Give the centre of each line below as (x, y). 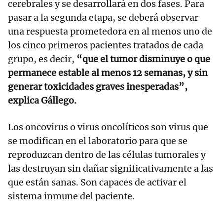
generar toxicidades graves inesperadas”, (98, 87)
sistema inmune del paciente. (71, 196)
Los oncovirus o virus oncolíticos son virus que (108, 127)
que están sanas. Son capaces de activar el (97, 183)
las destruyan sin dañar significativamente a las (110, 169)
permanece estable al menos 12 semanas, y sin (108, 73)
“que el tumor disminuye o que (142, 59)
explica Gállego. (42, 101)
